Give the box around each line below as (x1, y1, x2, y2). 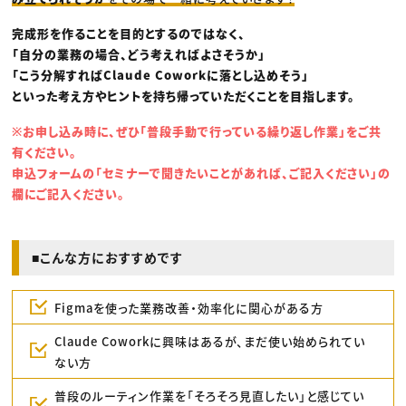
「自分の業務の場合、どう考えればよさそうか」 (12, 45, 266, 63)
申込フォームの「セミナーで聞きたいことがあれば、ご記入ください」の (12, 164, 391, 182)
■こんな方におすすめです (32, 248, 184, 267)
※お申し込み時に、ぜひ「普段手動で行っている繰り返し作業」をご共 (12, 122, 382, 140)
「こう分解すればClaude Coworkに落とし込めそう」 (12, 66, 310, 84)
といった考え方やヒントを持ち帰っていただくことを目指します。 (12, 87, 356, 105)
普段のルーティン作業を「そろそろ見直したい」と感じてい (53, 386, 364, 404)
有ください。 (12, 143, 78, 161)
